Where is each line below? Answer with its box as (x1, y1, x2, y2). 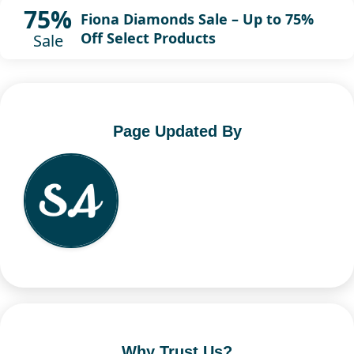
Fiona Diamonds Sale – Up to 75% (80, 9, 314, 28)
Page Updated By (112, 122, 242, 140)
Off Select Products (80, 28, 216, 47)
